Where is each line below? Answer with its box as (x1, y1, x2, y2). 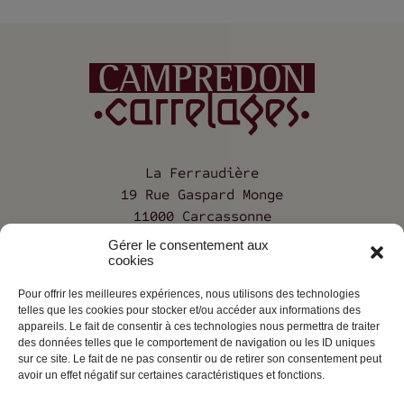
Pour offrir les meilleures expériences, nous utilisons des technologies (18, 288, 360, 300)
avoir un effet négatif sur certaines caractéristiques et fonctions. (18, 369, 325, 381)
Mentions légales (144, 373, 260, 390)
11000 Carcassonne (133, 207, 271, 225)
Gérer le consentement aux (108, 237, 269, 252)
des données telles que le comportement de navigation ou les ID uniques (18, 336, 375, 349)
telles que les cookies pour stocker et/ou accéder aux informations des (18, 304, 361, 317)
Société (177, 312, 227, 328)
